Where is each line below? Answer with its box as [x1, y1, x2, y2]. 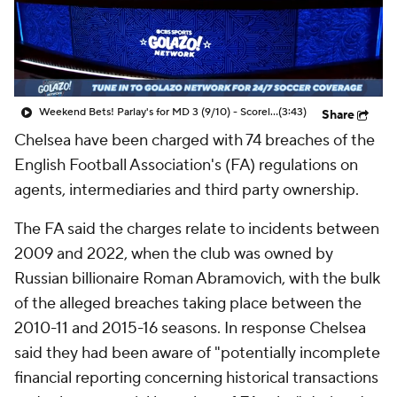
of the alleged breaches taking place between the [14, 293, 362, 314]
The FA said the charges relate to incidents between [14, 219, 379, 239]
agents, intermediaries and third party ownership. [14, 180, 359, 200]
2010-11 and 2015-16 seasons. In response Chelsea [14, 318, 366, 339]
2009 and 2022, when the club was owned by [14, 244, 333, 264]
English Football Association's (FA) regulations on [14, 155, 358, 175]
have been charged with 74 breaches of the [71, 130, 375, 151]
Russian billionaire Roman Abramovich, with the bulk [14, 269, 380, 289]
